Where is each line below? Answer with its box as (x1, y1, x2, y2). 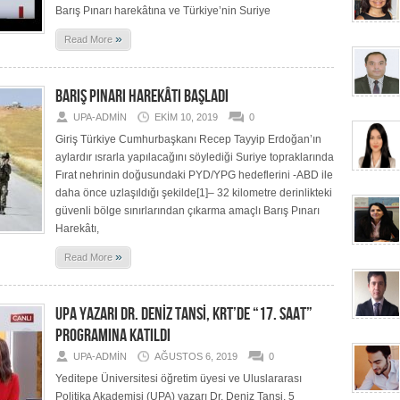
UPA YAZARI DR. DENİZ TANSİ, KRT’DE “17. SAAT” (55, 304, 312, 325)
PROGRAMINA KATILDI (55, 325, 171, 346)
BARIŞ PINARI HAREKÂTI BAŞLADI (55, 86, 229, 107)
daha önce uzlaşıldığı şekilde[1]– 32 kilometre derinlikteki (55, 187, 332, 199)
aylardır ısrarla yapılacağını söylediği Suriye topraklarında (55, 151, 334, 163)
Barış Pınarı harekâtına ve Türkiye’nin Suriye (55, 4, 271, 17)
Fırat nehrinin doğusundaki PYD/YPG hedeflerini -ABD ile (55, 169, 333, 181)
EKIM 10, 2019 (154, 112, 218, 122)
